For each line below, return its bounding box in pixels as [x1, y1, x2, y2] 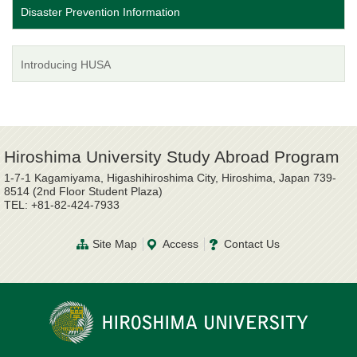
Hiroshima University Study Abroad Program [4, 147, 339, 167]
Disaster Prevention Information [21, 6, 180, 19]
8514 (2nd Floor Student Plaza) [4, 185, 163, 198]
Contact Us [223, 237, 280, 251]
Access [162, 237, 198, 251]
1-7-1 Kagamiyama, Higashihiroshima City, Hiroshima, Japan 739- [4, 171, 336, 185]
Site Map [92, 237, 137, 251]
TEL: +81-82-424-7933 [4, 198, 120, 212]
